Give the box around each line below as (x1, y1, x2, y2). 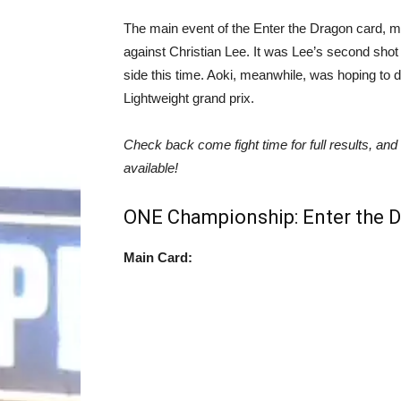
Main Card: (124, 249, 192, 265)
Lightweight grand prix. (124, 90, 254, 106)
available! (124, 159, 178, 175)
